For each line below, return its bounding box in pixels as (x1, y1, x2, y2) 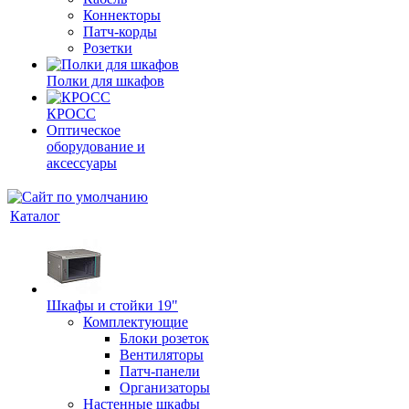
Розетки (83, 40, 132, 56)
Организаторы (120, 380, 210, 395)
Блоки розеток (120, 330, 209, 346)
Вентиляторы (120, 347, 204, 362)
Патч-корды (83, 24, 157, 39)
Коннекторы (83, 7, 161, 23)
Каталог (10, 208, 60, 224)
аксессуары (47, 155, 117, 171)
